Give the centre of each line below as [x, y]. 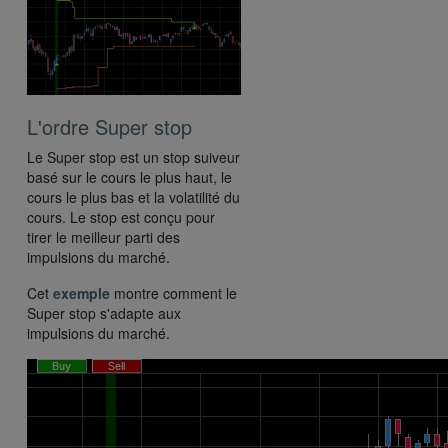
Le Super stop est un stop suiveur [133, 156]
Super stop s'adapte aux [104, 312]
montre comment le [173, 292]
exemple [81, 292]
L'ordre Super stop [109, 126]
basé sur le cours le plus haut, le [129, 176]
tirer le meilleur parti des [103, 236]
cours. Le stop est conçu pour [121, 216]
